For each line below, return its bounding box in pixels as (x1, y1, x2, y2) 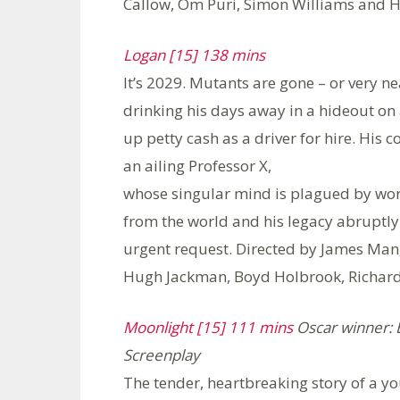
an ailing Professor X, (123, 154, 271, 176)
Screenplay (123, 344, 200, 365)
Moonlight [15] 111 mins (123, 316, 293, 337)
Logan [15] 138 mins (123, 44, 265, 65)
